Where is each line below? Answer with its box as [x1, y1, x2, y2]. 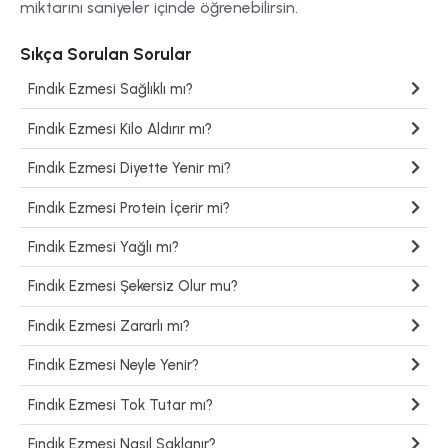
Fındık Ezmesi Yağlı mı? [28, 238, 180, 257]
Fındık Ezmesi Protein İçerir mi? [28, 198, 231, 217]
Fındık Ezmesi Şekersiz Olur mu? [28, 277, 239, 296]
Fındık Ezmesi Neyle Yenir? [28, 356, 200, 375]
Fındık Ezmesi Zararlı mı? [28, 316, 191, 335]
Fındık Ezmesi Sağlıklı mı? [28, 80, 194, 99]
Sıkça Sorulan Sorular [20, 43, 191, 64]
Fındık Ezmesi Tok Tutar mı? [28, 395, 214, 414]
